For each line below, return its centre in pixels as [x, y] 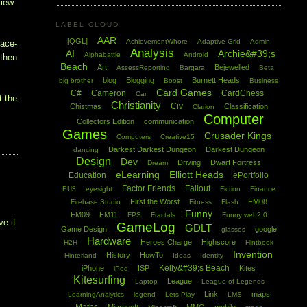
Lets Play [180, 295]
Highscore [219, 242]
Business [263, 81]
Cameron [108, 94]
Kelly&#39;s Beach [195, 268]
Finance [262, 189]
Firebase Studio [95, 202]
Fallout [197, 189]
